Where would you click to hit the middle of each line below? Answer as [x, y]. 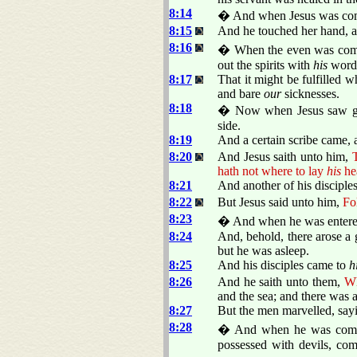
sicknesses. [310, 93]
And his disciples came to [283, 265]
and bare [241, 93]
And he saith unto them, [281, 281]
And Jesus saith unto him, [285, 156]
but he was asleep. [263, 250]
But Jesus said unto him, [280, 202]
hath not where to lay [272, 171]
